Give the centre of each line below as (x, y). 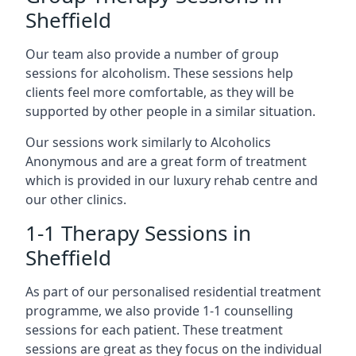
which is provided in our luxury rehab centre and (172, 180)
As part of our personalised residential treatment (173, 292)
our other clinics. (76, 199)
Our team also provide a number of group (152, 54)
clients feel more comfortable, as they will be (160, 92)
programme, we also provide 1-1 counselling (159, 311)
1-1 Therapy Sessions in (138, 233)
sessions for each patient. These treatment (154, 330)
